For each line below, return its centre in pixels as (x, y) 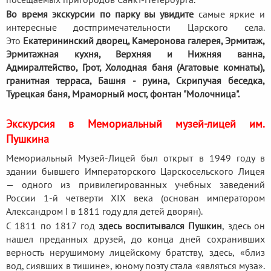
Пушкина (28, 139)
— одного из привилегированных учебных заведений (135, 184)
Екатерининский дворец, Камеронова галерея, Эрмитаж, (144, 40)
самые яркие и (230, 14)
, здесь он (244, 225)
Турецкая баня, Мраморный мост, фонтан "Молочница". (123, 93)
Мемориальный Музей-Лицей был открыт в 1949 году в (135, 158)
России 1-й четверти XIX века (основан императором (135, 198)
